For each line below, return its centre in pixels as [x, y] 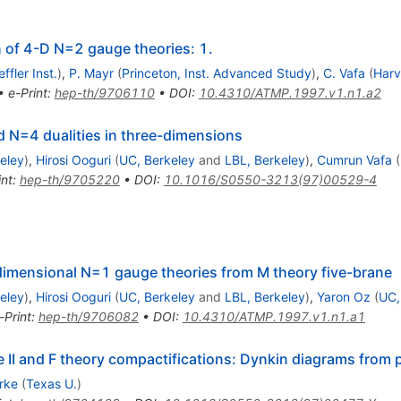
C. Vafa [344, 73]
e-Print [27, 93]
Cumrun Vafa [354, 160]
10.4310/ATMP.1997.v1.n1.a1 [273, 317]
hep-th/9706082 [88, 317]
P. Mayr [91, 73]
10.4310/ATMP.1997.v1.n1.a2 [290, 93]
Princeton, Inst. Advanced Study [216, 73]
